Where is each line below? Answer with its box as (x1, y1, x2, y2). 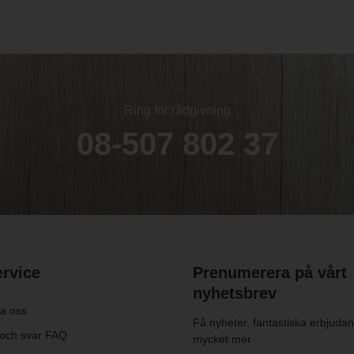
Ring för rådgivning (123, 103, 231, 117)
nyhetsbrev (192, 284, 277, 302)
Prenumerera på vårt (192, 263, 347, 281)
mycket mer (192, 332, 251, 345)
